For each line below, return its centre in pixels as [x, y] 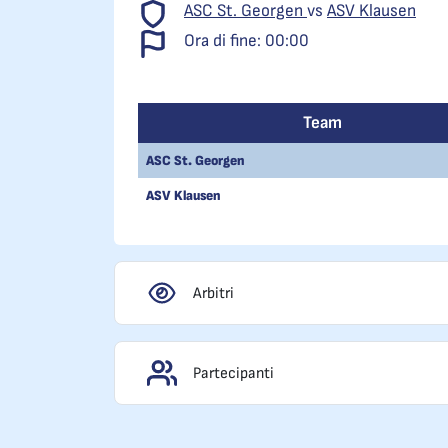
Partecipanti [233, 373]
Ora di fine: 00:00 [246, 40]
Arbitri [213, 293]
